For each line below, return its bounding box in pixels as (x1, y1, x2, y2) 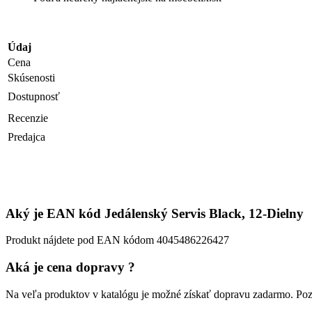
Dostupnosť (8, 90, 60, 102)
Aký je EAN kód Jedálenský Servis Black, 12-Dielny (6, 205, 304, 221)
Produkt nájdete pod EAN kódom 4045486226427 (6, 234, 229, 247)
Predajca (8, 130, 45, 143)
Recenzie (8, 111, 48, 124)
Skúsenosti (8, 71, 55, 84)
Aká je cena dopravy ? (6, 259, 135, 274)
